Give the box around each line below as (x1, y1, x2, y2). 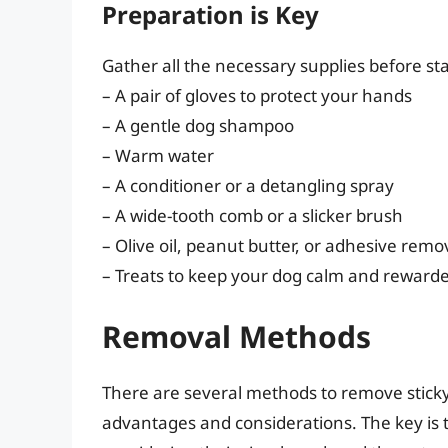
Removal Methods (102, 316, 371, 358)
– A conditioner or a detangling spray (102, 173, 394, 197)
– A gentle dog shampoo (102, 113, 294, 137)
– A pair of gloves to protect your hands (102, 83, 412, 107)
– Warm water (102, 143, 214, 167)
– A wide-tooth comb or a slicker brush (102, 203, 403, 227)
